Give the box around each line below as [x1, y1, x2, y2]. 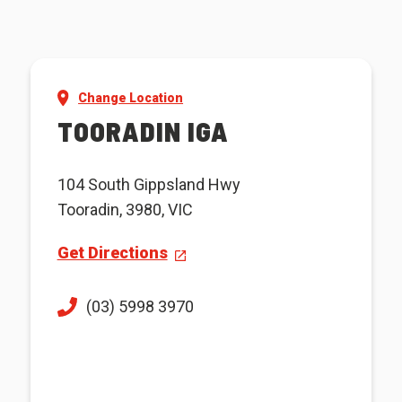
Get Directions [57, 243, 168, 263]
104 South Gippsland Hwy [57, 175, 240, 195]
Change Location [78, 91, 184, 106]
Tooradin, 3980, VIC [57, 200, 193, 220]
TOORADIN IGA [57, 115, 229, 148]
